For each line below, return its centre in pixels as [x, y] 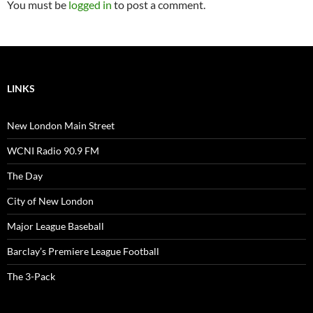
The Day [25, 175]
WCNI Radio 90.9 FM [53, 150]
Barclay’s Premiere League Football [83, 251]
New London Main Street [61, 125]
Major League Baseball [56, 226]
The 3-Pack [31, 276]
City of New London [50, 201]
